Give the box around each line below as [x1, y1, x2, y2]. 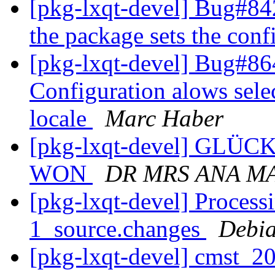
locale [29, 105, 93, 132]
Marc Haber [105, 105, 223, 132]
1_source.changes [29, 215, 206, 242]
